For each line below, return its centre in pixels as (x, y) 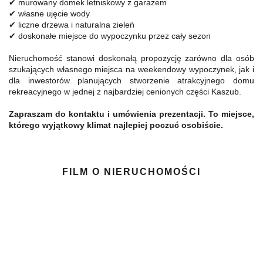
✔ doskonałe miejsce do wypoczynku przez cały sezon (110, 36)
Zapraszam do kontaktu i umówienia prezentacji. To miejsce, (131, 114)
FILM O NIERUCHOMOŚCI (131, 172)
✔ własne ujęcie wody (49, 14)
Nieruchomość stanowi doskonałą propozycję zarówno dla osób (131, 58)
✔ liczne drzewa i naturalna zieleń (72, 25)
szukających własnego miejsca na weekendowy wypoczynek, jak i (131, 69)
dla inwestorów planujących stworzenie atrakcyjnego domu (131, 80)
